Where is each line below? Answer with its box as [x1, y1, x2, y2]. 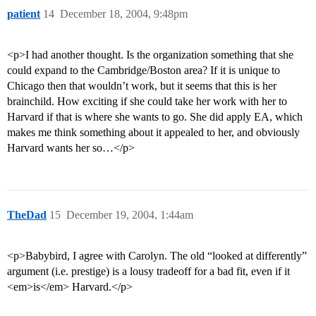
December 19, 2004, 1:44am [66, 209, 193, 221]
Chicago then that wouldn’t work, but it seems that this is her [7, 80, 276, 92]
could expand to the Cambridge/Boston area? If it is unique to [7, 64, 280, 77]
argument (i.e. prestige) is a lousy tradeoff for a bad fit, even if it [7, 265, 290, 278]
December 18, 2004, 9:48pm [60, 8, 188, 20]
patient [7, 8, 40, 20]
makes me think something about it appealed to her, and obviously [7, 126, 300, 139]
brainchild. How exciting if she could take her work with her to [7, 95, 287, 108]
